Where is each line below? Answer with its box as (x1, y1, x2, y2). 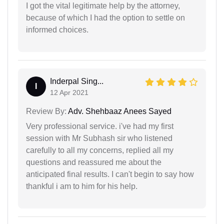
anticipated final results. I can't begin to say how (26, 169, 194, 178)
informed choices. (26, 25, 88, 34)
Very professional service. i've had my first (26, 121, 173, 130)
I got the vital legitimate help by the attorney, (26, 1, 180, 10)
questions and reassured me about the (26, 157, 161, 166)
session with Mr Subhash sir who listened (26, 133, 172, 142)
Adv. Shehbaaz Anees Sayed (66, 106, 171, 115)
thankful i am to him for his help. (26, 181, 137, 190)
